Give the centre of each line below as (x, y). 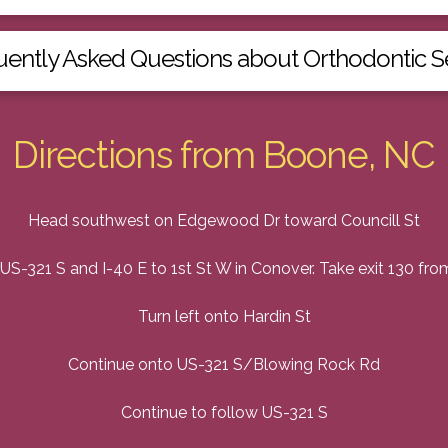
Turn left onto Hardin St (224, 317)
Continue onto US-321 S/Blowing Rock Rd (224, 365)
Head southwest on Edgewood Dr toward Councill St (224, 221)
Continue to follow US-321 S (224, 413)
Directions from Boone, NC (224, 156)
